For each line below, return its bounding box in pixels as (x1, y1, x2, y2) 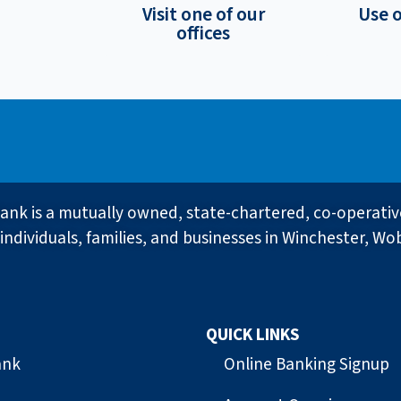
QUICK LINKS (205, 322, 300, 348)
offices (176, 20, 230, 47)
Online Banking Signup (223, 352, 389, 378)
